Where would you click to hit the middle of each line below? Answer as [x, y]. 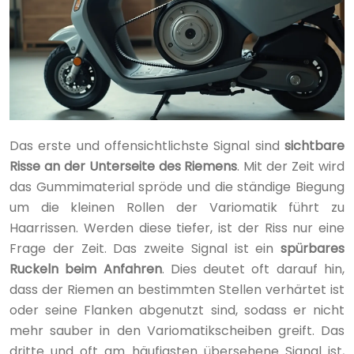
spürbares [313, 248]
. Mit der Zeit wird [291, 166]
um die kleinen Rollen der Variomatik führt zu [177, 207]
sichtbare [314, 145]
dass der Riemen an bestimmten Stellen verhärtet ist [177, 289]
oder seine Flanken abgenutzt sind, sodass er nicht [177, 310]
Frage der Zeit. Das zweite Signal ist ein [145, 248]
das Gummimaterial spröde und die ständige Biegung [177, 186]
